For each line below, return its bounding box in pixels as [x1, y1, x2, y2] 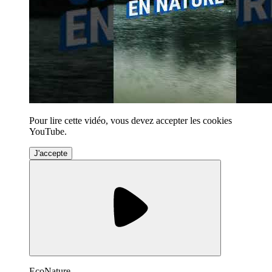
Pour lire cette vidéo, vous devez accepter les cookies [29, 115, 232, 126]
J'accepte [34, 148, 67, 158]
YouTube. [29, 126, 67, 137]
